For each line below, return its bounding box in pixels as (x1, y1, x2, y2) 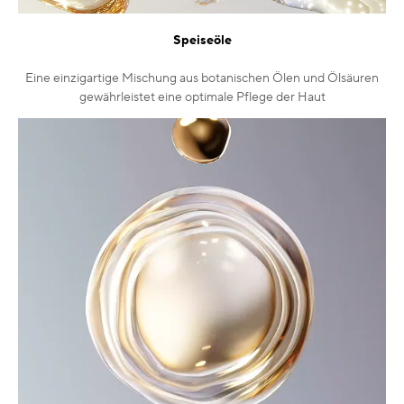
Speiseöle (172, 32, 232, 49)
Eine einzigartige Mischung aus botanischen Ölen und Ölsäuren (25, 69, 379, 87)
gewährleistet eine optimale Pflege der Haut (78, 88, 326, 106)
